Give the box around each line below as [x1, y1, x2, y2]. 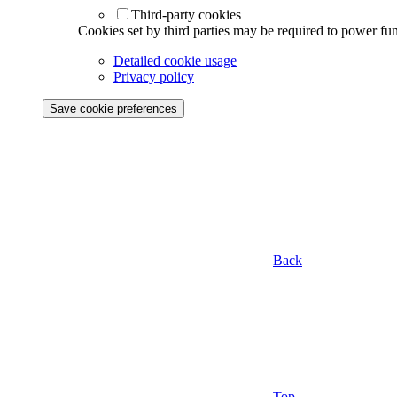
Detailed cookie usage [113, 52, 237, 68]
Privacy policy [113, 68, 194, 84]
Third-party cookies [131, 6, 241, 22]
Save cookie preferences [50, 101, 177, 115]
